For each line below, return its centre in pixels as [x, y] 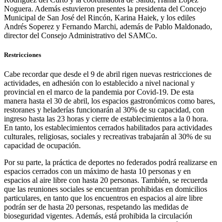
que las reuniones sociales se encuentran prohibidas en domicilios [106, 189]
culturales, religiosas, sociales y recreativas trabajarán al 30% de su [108, 137]
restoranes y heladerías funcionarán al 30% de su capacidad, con [104, 110]
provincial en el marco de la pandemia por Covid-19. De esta [99, 92]
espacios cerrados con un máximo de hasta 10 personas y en [97, 171]
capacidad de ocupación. [42, 146]
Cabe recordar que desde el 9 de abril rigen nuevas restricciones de [108, 74]
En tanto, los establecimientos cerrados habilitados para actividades [108, 128]
